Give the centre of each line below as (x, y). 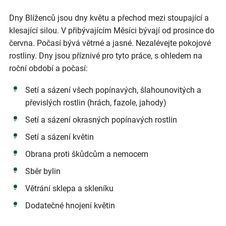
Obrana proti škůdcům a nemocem (87, 154)
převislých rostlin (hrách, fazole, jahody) (96, 102)
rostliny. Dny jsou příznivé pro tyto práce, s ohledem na (106, 55)
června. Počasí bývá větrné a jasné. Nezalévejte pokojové (110, 43)
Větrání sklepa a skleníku (69, 188)
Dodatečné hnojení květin (70, 205)
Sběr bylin (43, 171)
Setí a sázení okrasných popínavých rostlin (101, 120)
